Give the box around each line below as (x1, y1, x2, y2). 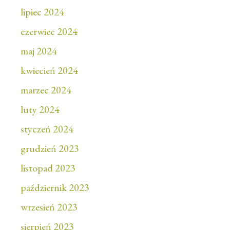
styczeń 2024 (21, 122, 73, 136)
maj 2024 (21, 44, 57, 58)
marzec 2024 (21, 83, 71, 97)
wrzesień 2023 (21, 200, 78, 214)
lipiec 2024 (21, 5, 64, 19)
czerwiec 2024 (21, 25, 78, 39)
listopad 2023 (21, 161, 75, 175)
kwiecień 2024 (21, 64, 78, 78)
